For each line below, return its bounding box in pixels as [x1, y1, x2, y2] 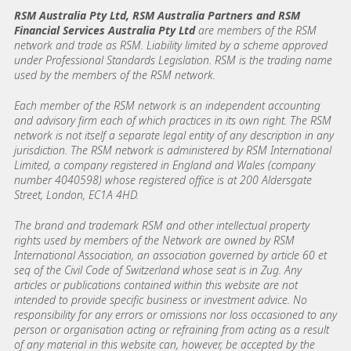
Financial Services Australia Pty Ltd [14, 23, 195, 38]
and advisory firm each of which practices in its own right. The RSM [14, 113, 331, 128]
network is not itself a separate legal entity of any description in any [14, 128, 334, 143]
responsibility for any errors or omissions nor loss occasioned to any [14, 307, 337, 323]
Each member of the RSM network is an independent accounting [14, 98, 320, 114]
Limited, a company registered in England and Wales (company [14, 157, 315, 173]
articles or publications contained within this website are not [14, 277, 298, 293]
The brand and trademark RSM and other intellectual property [14, 218, 309, 233]
